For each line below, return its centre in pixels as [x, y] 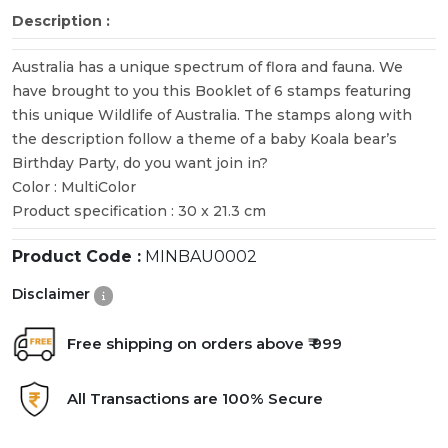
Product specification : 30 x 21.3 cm [139, 210]
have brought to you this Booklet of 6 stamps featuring [211, 90]
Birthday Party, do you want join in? [140, 162]
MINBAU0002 [199, 256]
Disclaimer [53, 293]
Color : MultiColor [74, 186]
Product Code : [76, 256]
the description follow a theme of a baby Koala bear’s [204, 138]
